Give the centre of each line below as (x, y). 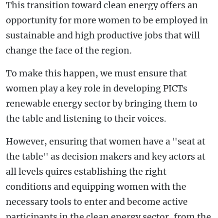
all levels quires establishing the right (86, 172)
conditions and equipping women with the (96, 187)
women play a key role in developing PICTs (97, 88)
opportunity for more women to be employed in (107, 20)
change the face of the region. (69, 50)
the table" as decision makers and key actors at (106, 156)
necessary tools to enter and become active (97, 202)
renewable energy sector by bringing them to (102, 103)
